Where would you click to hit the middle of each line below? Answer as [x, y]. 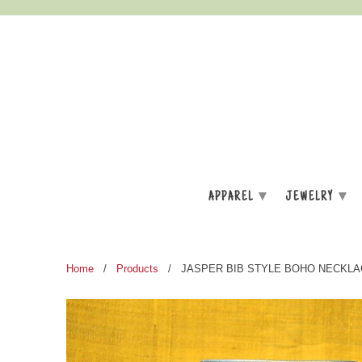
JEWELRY [311, 198]
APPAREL [232, 198]
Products [137, 269]
